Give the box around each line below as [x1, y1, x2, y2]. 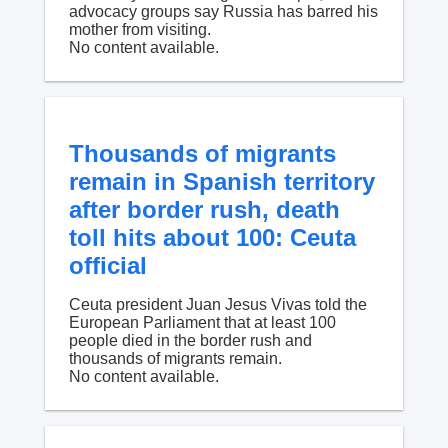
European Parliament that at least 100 [68, 314, 336, 332]
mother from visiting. [68, 20, 211, 38]
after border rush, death [68, 196, 340, 224]
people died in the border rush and [68, 332, 312, 350]
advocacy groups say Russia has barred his [68, 2, 378, 20]
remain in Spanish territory [68, 168, 375, 196]
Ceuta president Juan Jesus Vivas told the [68, 296, 367, 314]
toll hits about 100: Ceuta [68, 224, 356, 252]
